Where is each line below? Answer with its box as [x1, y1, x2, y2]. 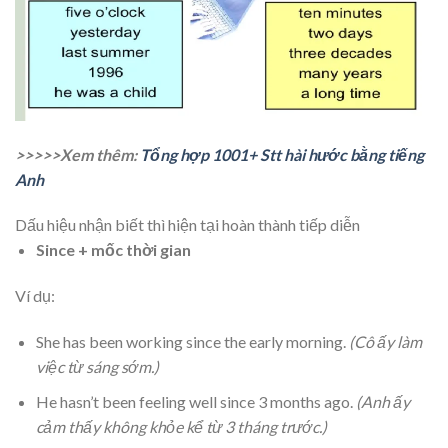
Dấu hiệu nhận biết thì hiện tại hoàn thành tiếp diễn [15, 215, 360, 235]
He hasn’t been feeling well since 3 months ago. [35, 391, 356, 411]
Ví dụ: [15, 286, 55, 306]
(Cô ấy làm [348, 331, 422, 351]
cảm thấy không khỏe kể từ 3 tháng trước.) [35, 416, 327, 436]
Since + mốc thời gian [35, 240, 191, 260]
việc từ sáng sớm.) [35, 356, 159, 376]
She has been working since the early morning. [35, 331, 349, 351]
